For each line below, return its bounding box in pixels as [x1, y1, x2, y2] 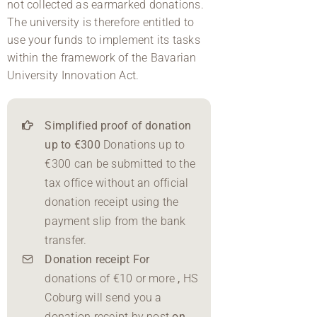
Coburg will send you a [45, 290, 162, 304]
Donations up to [100, 137, 185, 151]
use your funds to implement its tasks [7, 33, 200, 47]
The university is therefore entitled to [7, 15, 195, 29]
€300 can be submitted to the [45, 156, 196, 171]
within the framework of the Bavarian [7, 50, 197, 64]
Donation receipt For [45, 252, 150, 266]
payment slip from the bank [45, 214, 186, 228]
